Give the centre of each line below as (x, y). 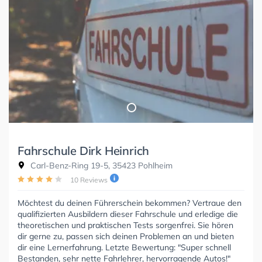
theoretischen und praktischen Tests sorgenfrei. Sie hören (125, 225)
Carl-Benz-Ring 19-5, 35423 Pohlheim (100, 165)
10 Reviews (89, 180)
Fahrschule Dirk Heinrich (84, 150)
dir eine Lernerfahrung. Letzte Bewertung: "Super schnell (124, 247)
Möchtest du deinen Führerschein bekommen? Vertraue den (130, 203)
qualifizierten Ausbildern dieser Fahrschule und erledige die (128, 214)
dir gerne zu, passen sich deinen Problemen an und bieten (126, 236)
